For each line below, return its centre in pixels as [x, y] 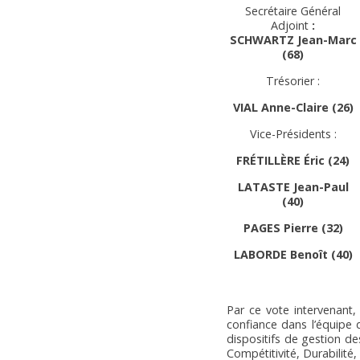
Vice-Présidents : [293, 133]
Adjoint [291, 25]
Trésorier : [293, 80]
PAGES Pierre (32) [293, 227]
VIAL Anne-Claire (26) [293, 107]
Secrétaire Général [293, 10]
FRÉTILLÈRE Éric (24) [293, 160]
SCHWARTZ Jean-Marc [293, 39]
